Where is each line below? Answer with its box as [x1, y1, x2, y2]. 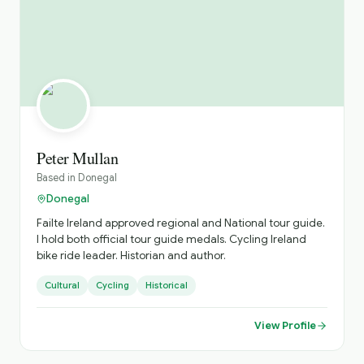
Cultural [45, 279, 80, 291]
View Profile [254, 318, 316, 332]
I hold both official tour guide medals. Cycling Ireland [37, 232, 306, 246]
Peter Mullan [37, 147, 118, 169]
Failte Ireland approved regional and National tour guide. [37, 216, 325, 230]
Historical [145, 279, 188, 291]
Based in [37, 171, 78, 184]
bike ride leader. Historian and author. [37, 249, 226, 262]
